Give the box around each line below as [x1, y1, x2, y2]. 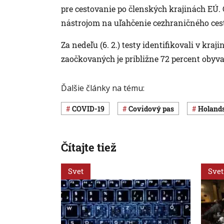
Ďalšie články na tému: [61, 82, 144, 94]
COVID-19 [76, 103, 104, 113]
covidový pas [133, 103, 174, 113]
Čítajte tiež [61, 140, 116, 155]
